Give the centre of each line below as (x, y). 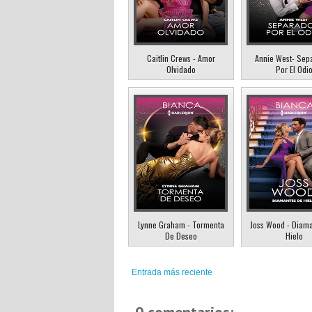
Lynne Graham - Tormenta (181, 225)
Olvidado (181, 70)
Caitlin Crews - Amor (181, 58)
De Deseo (181, 236)
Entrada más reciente (172, 273)
